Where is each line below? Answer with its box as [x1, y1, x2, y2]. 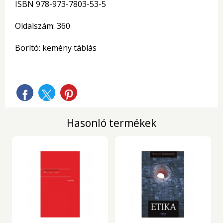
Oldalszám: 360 [15, 20, 70, 31]
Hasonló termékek [67, 116, 156, 130]
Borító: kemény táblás [15, 42, 97, 53]
